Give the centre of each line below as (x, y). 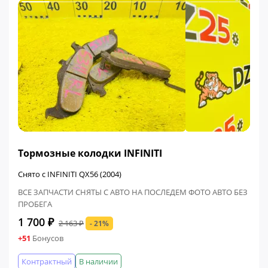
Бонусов (47, 238)
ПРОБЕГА (35, 204)
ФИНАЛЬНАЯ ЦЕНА (56, 141)
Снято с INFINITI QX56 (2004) (70, 174)
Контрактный (47, 261)
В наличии (98, 261)
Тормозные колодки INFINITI (90, 153)
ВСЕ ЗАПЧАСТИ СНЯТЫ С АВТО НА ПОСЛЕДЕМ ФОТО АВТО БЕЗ (133, 192)
